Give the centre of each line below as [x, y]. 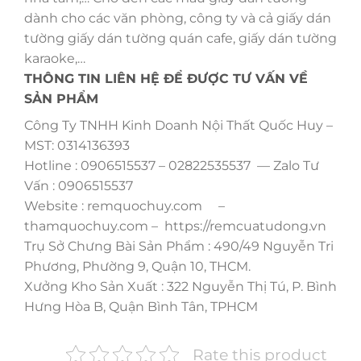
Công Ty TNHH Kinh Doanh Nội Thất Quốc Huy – [178, 126]
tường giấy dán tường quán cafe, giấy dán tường [180, 39]
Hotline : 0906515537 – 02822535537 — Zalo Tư [172, 166]
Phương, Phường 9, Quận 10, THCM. [137, 267]
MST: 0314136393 [77, 146]
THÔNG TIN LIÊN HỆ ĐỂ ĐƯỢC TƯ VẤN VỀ [166, 79]
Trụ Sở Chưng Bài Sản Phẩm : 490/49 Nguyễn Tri [179, 247]
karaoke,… [55, 59]
